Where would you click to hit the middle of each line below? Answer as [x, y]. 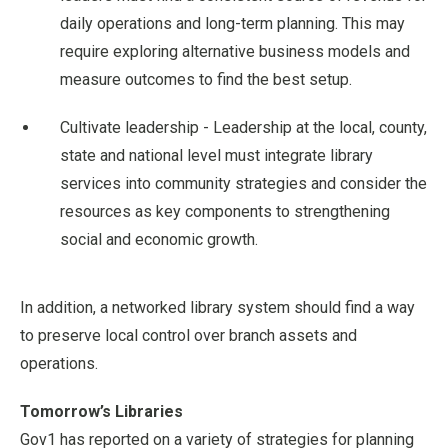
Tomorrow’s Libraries [101, 411]
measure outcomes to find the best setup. [206, 79]
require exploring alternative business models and [235, 51]
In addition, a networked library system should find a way [217, 307]
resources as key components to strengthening [225, 211]
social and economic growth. [159, 239]
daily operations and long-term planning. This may [232, 23]
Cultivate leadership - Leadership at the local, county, [243, 127]
